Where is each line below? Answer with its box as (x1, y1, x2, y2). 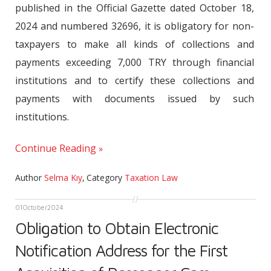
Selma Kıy (44, 172, 82, 183)
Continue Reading (15, 142, 96, 155)
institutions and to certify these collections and (15, 74, 254, 87)
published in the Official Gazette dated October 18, (15, 1, 254, 15)
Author (15, 172, 44, 183)
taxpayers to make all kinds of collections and (15, 38, 254, 51)
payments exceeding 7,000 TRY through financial (15, 56, 254, 69)
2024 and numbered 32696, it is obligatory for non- (15, 19, 254, 33)
